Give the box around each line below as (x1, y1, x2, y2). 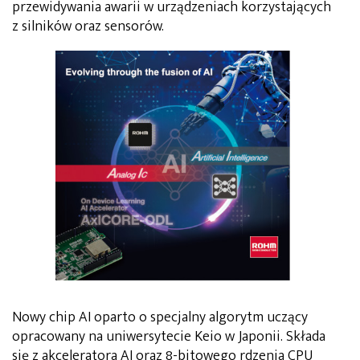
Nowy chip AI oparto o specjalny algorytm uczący (12, 305, 308, 329)
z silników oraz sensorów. (12, 14, 164, 39)
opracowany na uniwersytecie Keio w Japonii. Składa (12, 324, 325, 349)
